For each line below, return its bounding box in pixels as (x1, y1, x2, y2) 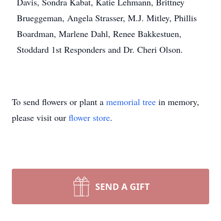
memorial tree (106, 96, 156, 108)
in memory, (156, 96, 199, 108)
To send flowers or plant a (12, 96, 106, 108)
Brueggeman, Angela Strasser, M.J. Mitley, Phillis (17, 12, 197, 24)
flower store (69, 111, 110, 123)
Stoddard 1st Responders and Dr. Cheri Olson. (17, 43, 183, 55)
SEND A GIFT (95, 181, 149, 192)
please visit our (12, 111, 69, 123)
